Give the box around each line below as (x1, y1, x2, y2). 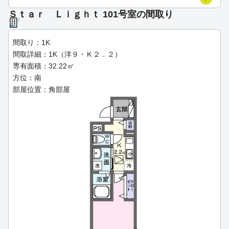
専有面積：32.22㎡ (13, 61, 74, 70)
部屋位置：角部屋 (13, 85, 70, 94)
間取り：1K (13, 38, 50, 47)
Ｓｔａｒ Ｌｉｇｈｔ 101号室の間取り (8, 9, 173, 19)
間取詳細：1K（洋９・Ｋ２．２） (13, 50, 122, 58)
